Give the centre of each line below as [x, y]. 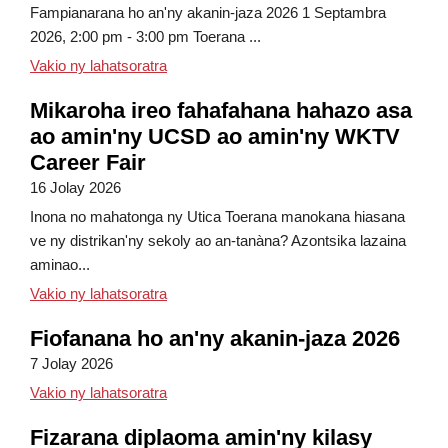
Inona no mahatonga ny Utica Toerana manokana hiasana [217, 216]
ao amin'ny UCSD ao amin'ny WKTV [215, 136]
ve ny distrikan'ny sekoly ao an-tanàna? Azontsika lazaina [218, 240]
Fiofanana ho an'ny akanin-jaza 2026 [215, 338]
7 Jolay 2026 [71, 363]
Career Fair [88, 162]
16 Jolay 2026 [75, 187]
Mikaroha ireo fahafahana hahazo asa [221, 110]
